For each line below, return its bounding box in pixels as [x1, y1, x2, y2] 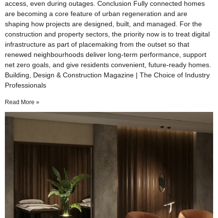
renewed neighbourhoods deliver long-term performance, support [5, 51, 206, 59]
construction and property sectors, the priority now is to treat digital [5, 30, 210, 38]
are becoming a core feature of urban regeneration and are [5, 10, 187, 18]
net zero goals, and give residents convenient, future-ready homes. [5, 61, 211, 69]
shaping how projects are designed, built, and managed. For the [5, 20, 202, 28]
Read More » [5, 99, 39, 106]
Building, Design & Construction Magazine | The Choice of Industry [5, 71, 210, 79]
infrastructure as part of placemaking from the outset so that [5, 40, 189, 49]
